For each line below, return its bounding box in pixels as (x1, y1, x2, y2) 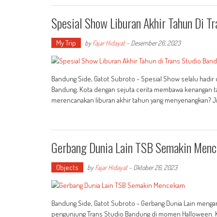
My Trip (56, 38, 76, 47)
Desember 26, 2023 (131, 39, 181, 47)
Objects (56, 163, 78, 172)
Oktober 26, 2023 (133, 163, 177, 171)
